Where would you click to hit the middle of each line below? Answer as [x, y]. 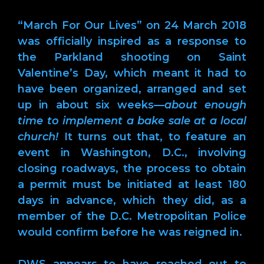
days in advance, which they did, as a [132, 200]
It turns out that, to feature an [152, 136]
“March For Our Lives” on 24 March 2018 [132, 25]
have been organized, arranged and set [132, 89]
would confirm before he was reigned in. [130, 232]
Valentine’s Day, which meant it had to [132, 73]
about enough [205, 105]
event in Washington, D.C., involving [132, 152]
